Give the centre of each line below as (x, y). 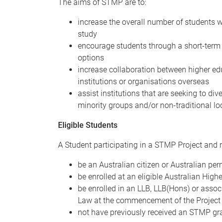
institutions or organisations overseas (143, 82)
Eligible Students (88, 125)
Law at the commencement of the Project (149, 200)
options (91, 58)
